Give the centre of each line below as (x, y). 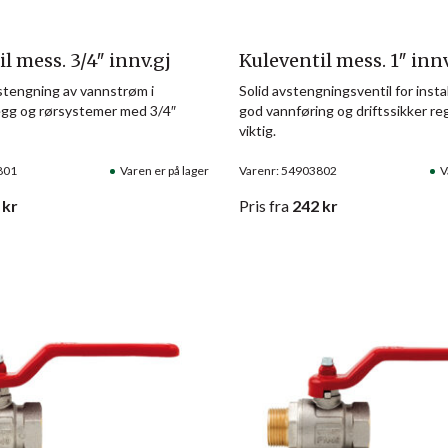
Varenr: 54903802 (287, 170)
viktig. (257, 130)
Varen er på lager (164, 170)
